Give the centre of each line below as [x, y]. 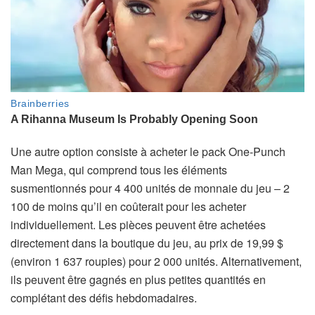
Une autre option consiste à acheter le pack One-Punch [148, 152]
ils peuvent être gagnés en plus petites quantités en [138, 280]
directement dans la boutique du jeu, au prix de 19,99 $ [147, 243]
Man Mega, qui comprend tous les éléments [119, 170]
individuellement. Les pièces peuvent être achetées [138, 225]
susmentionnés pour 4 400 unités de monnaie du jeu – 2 [150, 188]
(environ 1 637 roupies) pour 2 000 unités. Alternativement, [156, 262]
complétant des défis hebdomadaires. [104, 298]
